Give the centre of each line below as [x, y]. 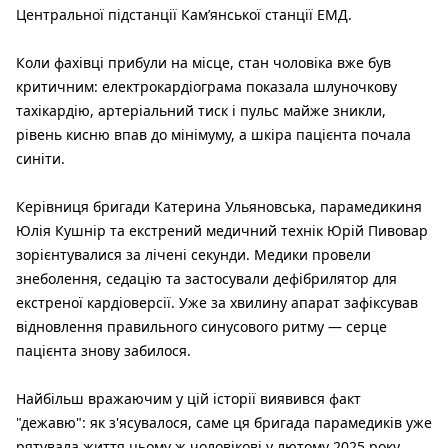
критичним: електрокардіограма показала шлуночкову [206, 86]
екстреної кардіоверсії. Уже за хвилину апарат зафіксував [217, 302]
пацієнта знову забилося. [103, 350]
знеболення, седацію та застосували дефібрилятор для [206, 278]
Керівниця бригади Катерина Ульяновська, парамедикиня [219, 206]
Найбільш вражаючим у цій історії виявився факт [188, 398]
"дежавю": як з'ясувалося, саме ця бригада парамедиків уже [224, 422]
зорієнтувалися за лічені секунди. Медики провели [193, 254]
